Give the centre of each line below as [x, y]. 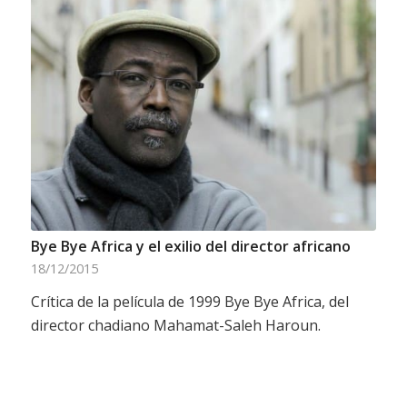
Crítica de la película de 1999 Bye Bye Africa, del [189, 302]
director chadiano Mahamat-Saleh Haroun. [175, 326]
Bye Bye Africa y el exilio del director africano [190, 247]
